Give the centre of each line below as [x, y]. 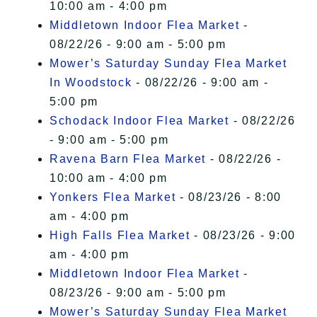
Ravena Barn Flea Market [128, 159]
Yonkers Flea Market [113, 197]
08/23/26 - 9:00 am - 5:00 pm [138, 293]
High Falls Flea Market [120, 236]
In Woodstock [91, 83]
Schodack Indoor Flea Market [139, 121]
